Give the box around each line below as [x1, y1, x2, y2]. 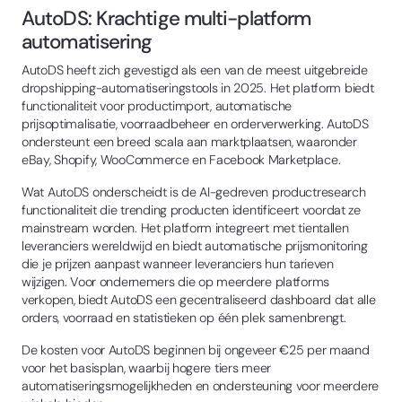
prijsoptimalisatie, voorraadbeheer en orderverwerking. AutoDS [22, 115, 369, 132]
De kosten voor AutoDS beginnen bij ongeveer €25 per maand [22, 341, 370, 358]
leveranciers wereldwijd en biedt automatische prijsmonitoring [22, 237, 368, 254]
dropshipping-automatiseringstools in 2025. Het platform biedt [22, 79, 374, 96]
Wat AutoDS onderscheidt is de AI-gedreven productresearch [22, 183, 366, 200]
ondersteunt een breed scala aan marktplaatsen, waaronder [22, 133, 357, 150]
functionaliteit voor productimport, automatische [22, 97, 293, 114]
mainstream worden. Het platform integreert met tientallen [22, 219, 349, 236]
